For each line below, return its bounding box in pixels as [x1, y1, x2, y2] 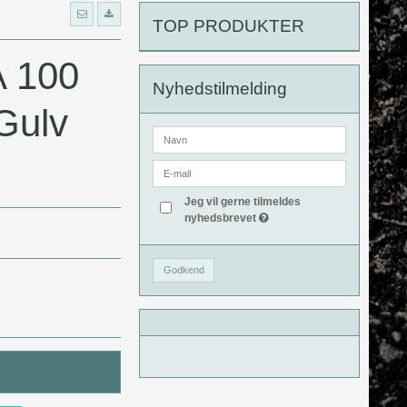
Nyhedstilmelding [153, 78, 288, 98]
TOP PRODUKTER [153, 15, 305, 35]
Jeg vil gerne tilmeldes [184, 194, 301, 208]
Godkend [163, 263, 204, 275]
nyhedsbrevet [184, 211, 259, 224]
